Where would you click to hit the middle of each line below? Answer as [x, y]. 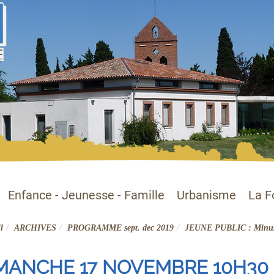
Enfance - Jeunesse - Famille [86, 195]
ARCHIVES [35, 228]
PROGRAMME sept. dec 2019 [120, 228]
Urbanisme [206, 195]
